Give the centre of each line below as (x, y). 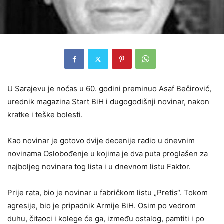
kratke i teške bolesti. (45, 115)
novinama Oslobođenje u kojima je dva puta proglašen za (108, 154)
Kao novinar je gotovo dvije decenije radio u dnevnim (101, 141)
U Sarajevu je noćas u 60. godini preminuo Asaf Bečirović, (109, 89)
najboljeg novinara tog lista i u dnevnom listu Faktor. (99, 167)
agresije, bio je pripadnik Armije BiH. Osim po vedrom (102, 206)
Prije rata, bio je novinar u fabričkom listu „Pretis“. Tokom (108, 193)
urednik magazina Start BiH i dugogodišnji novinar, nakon (108, 102)
